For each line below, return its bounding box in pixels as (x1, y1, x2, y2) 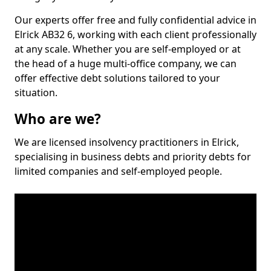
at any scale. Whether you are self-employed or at (15, 42, 241, 56)
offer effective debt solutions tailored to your (15, 71, 220, 85)
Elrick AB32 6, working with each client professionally (15, 28, 256, 41)
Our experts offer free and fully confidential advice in (15, 13, 256, 27)
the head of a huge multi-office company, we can (15, 57, 237, 70)
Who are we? (15, 109, 101, 128)
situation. (15, 86, 57, 99)
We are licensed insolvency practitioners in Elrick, (15, 135, 239, 149)
